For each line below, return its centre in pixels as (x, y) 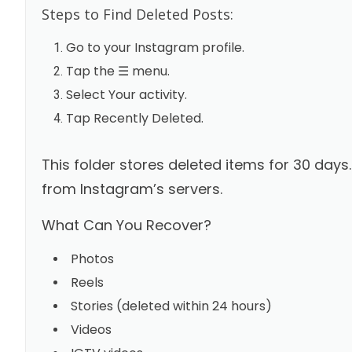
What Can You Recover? (126, 225)
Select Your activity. (126, 94)
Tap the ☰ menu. (117, 71)
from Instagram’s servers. (132, 189)
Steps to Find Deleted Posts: (137, 14)
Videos (91, 329)
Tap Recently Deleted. (134, 118)
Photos (92, 258)
